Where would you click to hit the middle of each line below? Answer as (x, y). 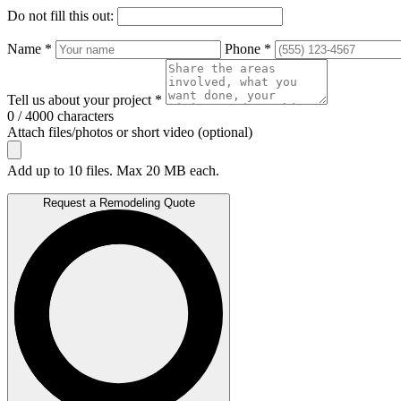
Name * (31, 49)
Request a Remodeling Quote (119, 203)
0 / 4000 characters (60, 116)
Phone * (248, 49)
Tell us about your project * (86, 100)
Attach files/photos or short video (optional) (130, 132)
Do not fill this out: (62, 16)
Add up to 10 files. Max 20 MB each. (113, 171)
